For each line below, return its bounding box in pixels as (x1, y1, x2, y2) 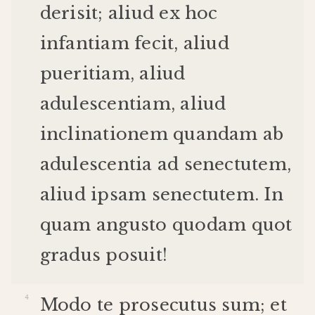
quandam (173, 123, 258, 144)
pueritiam (39, 63, 130, 84)
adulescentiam (39, 93, 171, 114)
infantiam (39, 32, 129, 53)
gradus (39, 244, 101, 265)
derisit (39, 2, 98, 23)
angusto (96, 214, 167, 235)
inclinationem (39, 123, 168, 144)
